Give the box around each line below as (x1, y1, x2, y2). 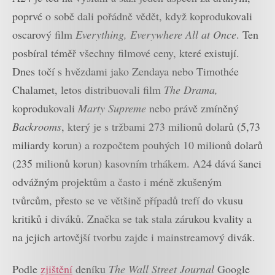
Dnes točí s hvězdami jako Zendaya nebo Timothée (12, 63, 239, 79)
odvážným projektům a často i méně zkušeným (12, 174, 222, 189)
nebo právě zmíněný (146, 100, 239, 115)
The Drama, (164, 82, 218, 97)
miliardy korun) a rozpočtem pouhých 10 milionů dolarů (12, 137, 263, 152)
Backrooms (12, 118, 61, 134)
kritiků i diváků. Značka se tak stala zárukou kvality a (12, 211, 252, 226)
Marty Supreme (78, 100, 146, 115)
